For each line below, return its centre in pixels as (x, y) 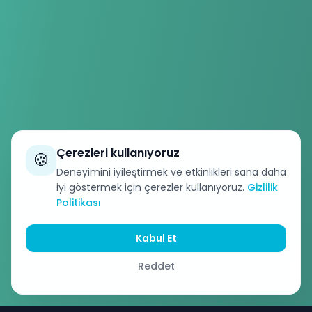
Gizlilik (263, 187)
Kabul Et (156, 238)
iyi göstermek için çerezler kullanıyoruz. (150, 187)
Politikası (79, 203)
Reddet (156, 266)
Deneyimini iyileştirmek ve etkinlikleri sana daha (171, 172)
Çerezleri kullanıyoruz (118, 153)
